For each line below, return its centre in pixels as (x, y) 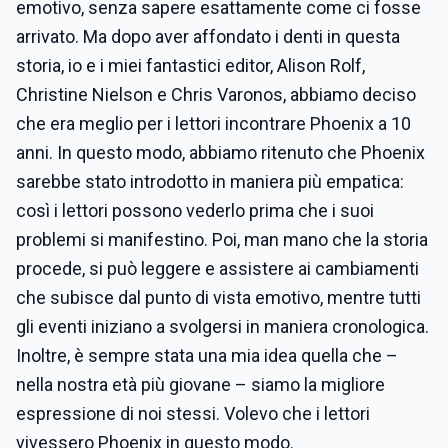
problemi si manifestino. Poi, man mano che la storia (222, 239)
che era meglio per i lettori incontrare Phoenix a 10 (213, 123)
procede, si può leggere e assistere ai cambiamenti (217, 268)
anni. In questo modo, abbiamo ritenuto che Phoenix (220, 152)
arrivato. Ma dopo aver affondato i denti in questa (208, 36)
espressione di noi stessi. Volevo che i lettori (193, 413)
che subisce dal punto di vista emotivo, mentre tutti (218, 297)
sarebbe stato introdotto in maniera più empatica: (210, 181)
